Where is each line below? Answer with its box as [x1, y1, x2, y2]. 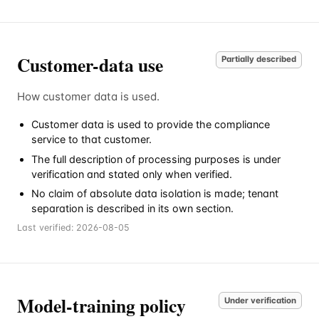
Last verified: [17, 222, 76, 234]
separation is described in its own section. [31, 202, 234, 215]
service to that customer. [31, 133, 152, 146]
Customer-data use [17, 51, 163, 79]
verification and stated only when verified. [31, 167, 232, 180]
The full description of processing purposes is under [31, 152, 281, 165]
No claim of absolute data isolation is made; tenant [31, 187, 278, 200]
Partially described [221, 54, 296, 65]
